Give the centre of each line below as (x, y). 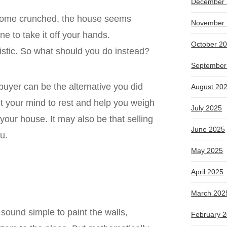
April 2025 (207, 172)
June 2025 (208, 129)
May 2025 (207, 151)
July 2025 (207, 108)
